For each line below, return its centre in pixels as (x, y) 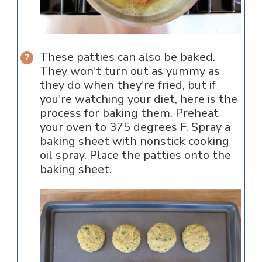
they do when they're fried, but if (127, 85)
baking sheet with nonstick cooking (134, 142)
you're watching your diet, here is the (138, 99)
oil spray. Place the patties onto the (135, 156)
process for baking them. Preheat (129, 113)
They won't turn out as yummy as (130, 71)
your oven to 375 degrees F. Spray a (135, 127)
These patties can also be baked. (127, 57)
